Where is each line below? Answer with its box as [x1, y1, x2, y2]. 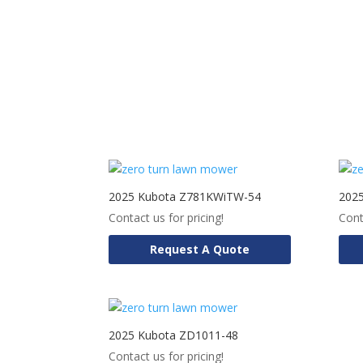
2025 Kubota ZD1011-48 [109, 327, 239, 343]
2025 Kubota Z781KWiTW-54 [109, 188, 262, 204]
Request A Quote [150, 241, 250, 258]
